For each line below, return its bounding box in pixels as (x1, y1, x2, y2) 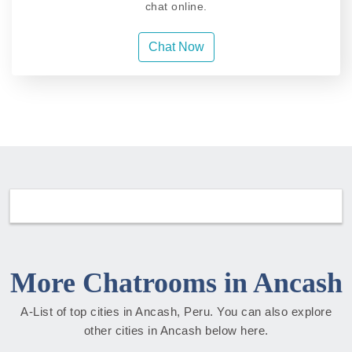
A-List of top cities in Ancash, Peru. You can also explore (20, 305, 332, 319)
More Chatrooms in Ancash (9, 267, 343, 299)
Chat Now (148, 40, 204, 54)
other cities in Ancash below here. (83, 324, 269, 338)
